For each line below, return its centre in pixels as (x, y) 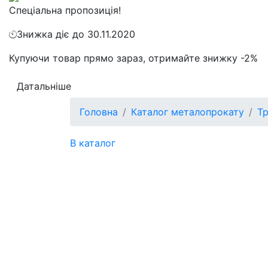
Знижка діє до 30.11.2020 (76, 34)
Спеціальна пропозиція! (65, 10)
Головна (99, 112)
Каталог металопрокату (188, 112)
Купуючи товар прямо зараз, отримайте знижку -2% (133, 58)
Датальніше (44, 86)
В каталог (93, 143)
